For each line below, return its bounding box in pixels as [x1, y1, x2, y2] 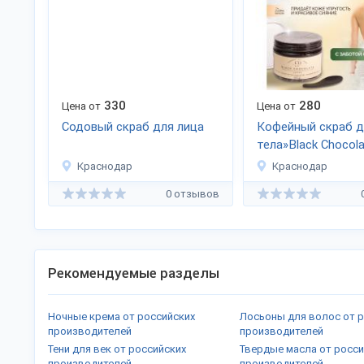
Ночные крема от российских [48, 310, 196, 323]
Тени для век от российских [48, 343, 187, 355]
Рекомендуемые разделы [48, 265, 219, 281]
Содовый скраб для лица [62, 119, 204, 134]
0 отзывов [166, 187, 219, 200]
